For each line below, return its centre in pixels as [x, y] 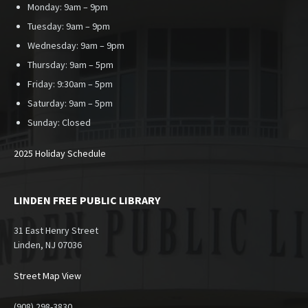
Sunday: [45, 122]
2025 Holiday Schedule [60, 153]
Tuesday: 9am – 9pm [69, 26]
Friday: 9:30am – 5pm [70, 84]
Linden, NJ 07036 [48, 245]
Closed [76, 122]
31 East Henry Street [56, 230]
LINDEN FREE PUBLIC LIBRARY [87, 200]
